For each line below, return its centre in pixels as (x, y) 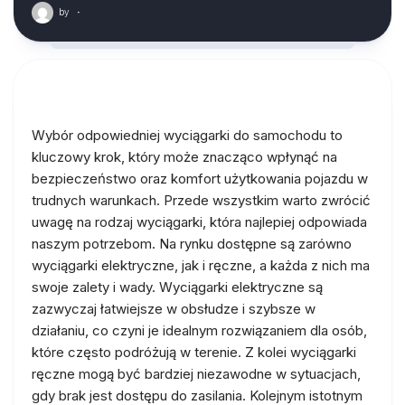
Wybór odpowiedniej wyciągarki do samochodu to (187, 135)
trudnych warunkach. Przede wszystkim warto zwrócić (201, 200)
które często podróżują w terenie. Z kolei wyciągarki (194, 352)
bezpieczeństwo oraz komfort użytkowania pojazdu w (200, 179)
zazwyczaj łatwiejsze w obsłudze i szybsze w (174, 309)
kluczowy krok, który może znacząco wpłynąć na (184, 157)
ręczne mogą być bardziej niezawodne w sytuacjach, (196, 374)
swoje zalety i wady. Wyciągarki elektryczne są (177, 287)
